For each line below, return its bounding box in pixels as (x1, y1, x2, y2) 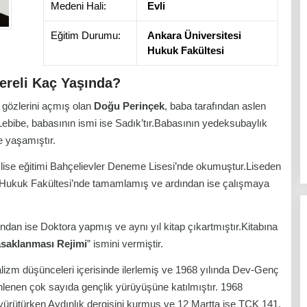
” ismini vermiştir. (87, 238, 163, 249)
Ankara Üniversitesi (147, 29, 241, 41)
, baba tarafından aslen (164, 100, 266, 112)
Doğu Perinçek (94, 100, 164, 112)
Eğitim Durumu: (51, 29, 121, 41)
